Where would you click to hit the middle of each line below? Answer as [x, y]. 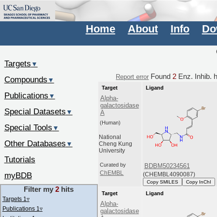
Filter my [40, 189]
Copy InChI [199, 182]
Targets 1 [14, 199]
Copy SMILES [163, 182]
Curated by [113, 165]
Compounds [26, 80]
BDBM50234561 [167, 166]
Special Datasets [35, 112]
